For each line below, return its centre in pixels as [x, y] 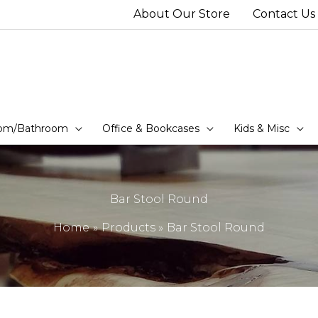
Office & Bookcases [151, 128]
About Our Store [182, 14]
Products [128, 228]
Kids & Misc [262, 128]
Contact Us [284, 14]
